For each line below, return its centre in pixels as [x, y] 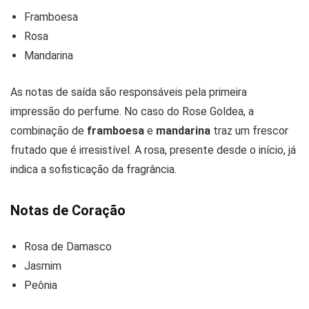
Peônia [41, 285]
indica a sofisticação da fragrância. [93, 169]
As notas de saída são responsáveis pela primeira [129, 92]
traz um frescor [249, 130]
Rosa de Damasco [68, 246]
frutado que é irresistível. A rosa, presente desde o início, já [153, 150]
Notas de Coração [68, 210]
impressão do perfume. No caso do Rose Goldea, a [132, 111]
